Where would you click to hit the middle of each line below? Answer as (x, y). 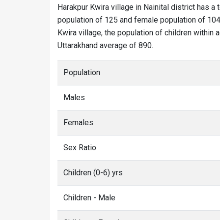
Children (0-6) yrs (93, 173)
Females (78, 123)
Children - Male (89, 198)
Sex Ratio (80, 148)
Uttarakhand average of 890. (105, 45)
